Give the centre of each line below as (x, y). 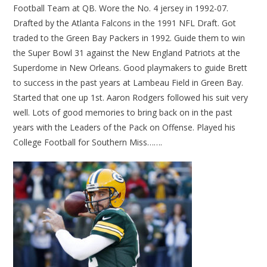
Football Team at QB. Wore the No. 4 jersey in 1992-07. (121, 8)
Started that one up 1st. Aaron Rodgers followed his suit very (131, 98)
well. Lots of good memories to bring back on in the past (123, 113)
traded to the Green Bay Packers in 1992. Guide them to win (129, 38)
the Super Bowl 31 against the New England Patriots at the (127, 53)
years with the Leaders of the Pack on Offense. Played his (125, 128)
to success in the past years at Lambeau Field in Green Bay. (128, 83)
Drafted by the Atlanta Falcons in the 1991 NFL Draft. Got (125, 23)
